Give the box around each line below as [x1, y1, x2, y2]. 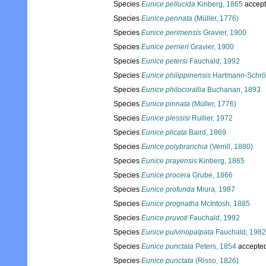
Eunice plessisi [141, 114, 190, 123]
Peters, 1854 [194, 242, 236, 251]
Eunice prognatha [141, 199, 199, 208]
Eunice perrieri [141, 43, 189, 52]
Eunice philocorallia [141, 85, 205, 94]
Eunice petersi [141, 57, 188, 66]
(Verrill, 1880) [208, 142, 253, 151]
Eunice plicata [141, 128, 187, 137]
